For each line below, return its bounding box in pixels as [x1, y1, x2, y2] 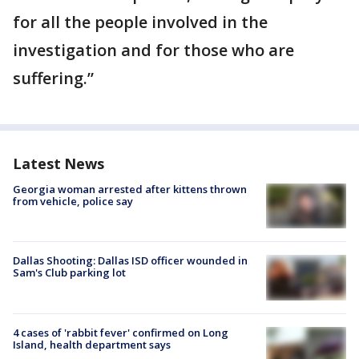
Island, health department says [13, 337, 171, 352]
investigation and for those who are [13, 39, 294, 61]
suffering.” [13, 67, 94, 89]
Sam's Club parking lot [13, 265, 126, 280]
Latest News [13, 154, 104, 173]
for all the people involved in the [13, 11, 268, 33]
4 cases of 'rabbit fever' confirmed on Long [13, 325, 228, 340]
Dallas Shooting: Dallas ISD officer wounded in [13, 253, 248, 268]
